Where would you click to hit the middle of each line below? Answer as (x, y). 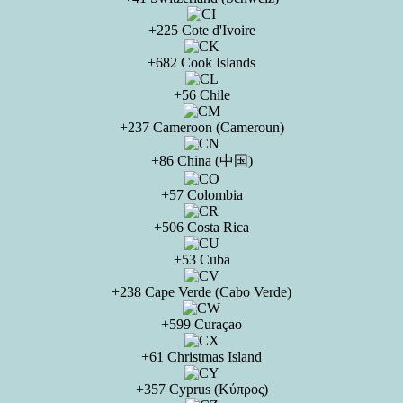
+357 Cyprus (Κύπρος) (201, 389)
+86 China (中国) (201, 161)
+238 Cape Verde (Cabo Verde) (201, 292)
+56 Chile (201, 95)
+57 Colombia (201, 195)
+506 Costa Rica (201, 227)
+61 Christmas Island (201, 357)
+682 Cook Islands (201, 63)
